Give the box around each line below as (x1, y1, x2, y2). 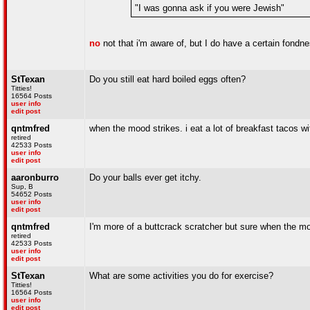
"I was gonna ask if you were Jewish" (135, 3, 284, 13)
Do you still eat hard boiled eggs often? (89, 74, 246, 84)
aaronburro (11, 172, 59, 183)
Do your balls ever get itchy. (89, 172, 201, 183)
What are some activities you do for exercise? (89, 271, 273, 281)
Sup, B (11, 183, 33, 190)
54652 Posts (11, 190, 52, 198)
